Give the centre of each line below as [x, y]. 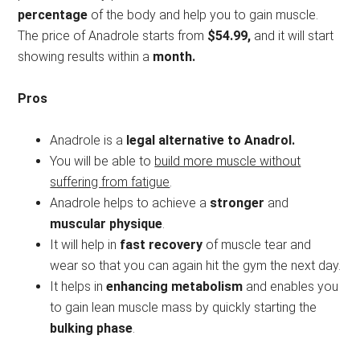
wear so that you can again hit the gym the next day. [196, 266]
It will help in [85, 245]
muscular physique [106, 224]
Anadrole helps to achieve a [130, 203]
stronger [237, 203]
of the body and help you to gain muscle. [203, 15]
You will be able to [102, 162]
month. [173, 57]
